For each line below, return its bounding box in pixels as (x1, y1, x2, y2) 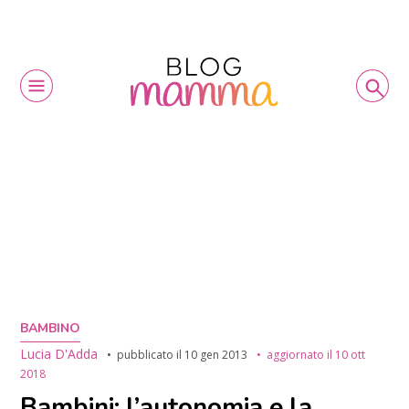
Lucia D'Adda (20, 344, 99, 362)
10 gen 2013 (184, 346, 248, 362)
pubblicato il (117, 346, 185, 362)
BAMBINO (20, 319, 81, 337)
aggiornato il (267, 346, 336, 362)
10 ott (335, 346, 366, 362)
